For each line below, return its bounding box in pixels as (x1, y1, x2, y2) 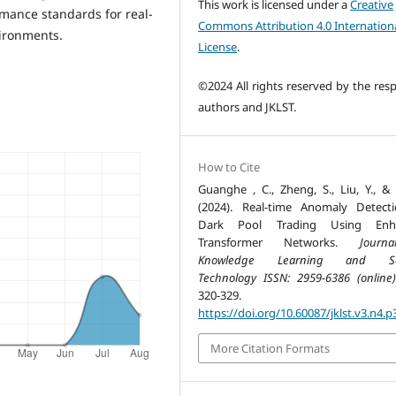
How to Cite (198, 158, 261, 175)
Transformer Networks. (198, 233, 360, 250)
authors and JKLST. (198, 98, 297, 115)
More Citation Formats (210, 339, 331, 356)
